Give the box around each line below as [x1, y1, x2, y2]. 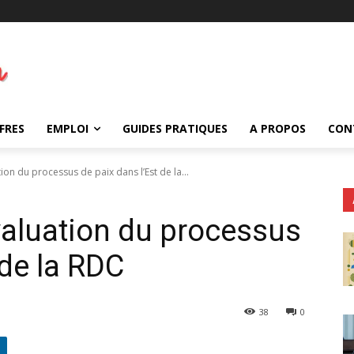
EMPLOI [47, 120, 88, 136]
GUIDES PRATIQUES [122, 120, 228, 136]
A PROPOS [250, 120, 306, 136]
